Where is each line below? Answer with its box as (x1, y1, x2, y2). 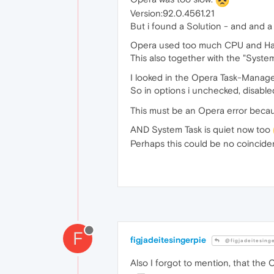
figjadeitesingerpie (130, 234, 206, 245)
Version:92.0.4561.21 (130, 7, 214, 18)
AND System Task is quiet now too (130, 124, 273, 135)
